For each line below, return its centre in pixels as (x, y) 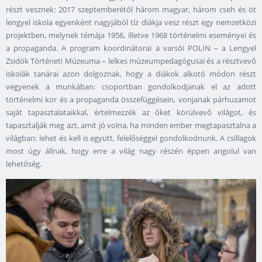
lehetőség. (24, 163)
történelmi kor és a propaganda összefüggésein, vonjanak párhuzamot (131, 99)
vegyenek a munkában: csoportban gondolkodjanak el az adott (131, 86)
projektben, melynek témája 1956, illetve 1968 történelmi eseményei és (131, 35)
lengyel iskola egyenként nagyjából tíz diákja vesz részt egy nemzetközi (131, 22)
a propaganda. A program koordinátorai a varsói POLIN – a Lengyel (131, 48)
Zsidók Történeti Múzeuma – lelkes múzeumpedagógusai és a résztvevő (131, 61)
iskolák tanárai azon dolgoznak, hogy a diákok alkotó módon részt (131, 73)
